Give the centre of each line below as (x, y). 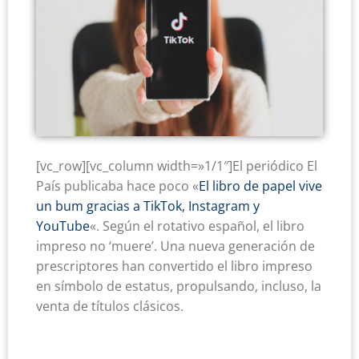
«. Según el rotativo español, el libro (197, 226)
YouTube (63, 226)
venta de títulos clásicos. (110, 307)
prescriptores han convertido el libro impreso (174, 266)
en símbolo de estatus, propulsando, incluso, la (179, 286)
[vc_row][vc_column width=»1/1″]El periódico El (177, 166)
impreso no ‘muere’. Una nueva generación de (175, 246)
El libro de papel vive (260, 186)
